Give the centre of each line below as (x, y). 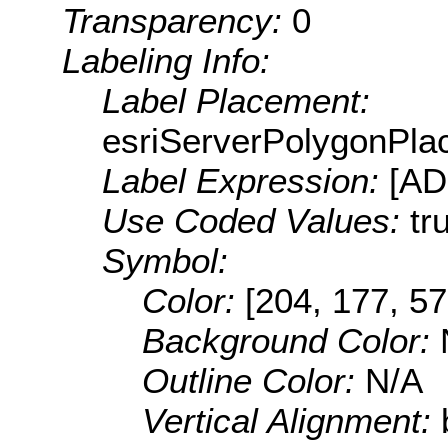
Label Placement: (236, 101)
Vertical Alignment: (291, 421)
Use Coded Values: (256, 221)
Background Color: (291, 341)
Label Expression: (245, 181)
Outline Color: (253, 381)
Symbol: (165, 261)
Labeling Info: (166, 61)
